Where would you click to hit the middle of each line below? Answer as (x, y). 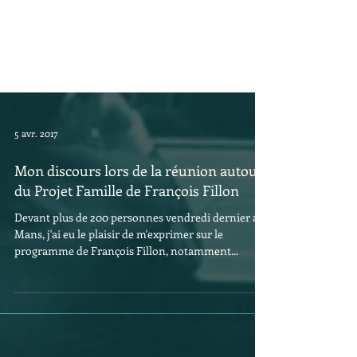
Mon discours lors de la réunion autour (139, 196)
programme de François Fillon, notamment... (126, 276)
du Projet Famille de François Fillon (127, 216)
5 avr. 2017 (36, 159)
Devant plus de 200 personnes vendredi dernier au (139, 243)
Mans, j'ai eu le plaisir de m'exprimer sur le (119, 259)
